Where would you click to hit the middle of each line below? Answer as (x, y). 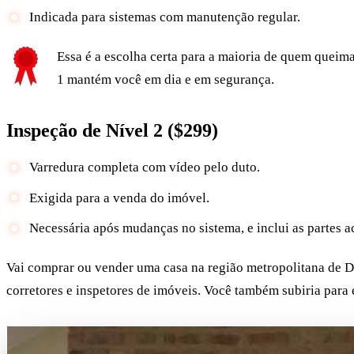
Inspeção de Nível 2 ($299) (112, 130)
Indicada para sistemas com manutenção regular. (164, 17)
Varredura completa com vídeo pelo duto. (144, 168)
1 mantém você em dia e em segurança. (166, 80)
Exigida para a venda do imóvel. (119, 198)
